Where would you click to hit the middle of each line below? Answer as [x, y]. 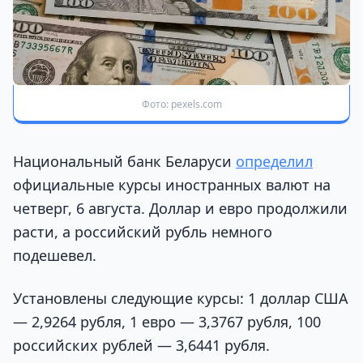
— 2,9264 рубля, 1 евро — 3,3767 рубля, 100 [167, 322]
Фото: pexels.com [181, 104]
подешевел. [55, 255]
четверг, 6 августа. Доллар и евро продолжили [180, 208]
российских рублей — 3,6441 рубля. [141, 346]
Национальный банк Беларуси [124, 161]
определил [274, 161]
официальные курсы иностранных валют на [172, 184]
